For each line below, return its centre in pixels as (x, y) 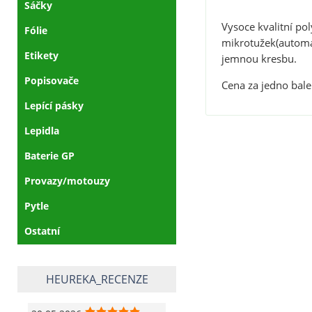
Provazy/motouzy (67, 180)
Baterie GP (49, 155)
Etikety (41, 55)
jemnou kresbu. (259, 58)
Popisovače (52, 80)
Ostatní (42, 231)
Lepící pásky (54, 105)
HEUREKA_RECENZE (97, 279)
